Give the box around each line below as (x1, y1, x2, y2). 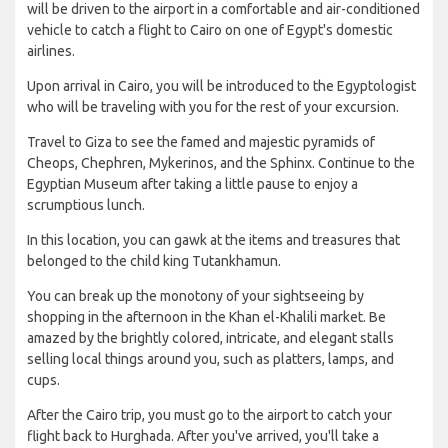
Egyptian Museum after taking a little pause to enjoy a (27, 176, 358, 193)
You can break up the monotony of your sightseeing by (27, 288, 364, 305)
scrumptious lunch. (27, 197, 145, 214)
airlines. (27, 43, 75, 60)
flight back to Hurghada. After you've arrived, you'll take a (27, 428, 379, 445)
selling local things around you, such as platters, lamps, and (27, 351, 394, 368)
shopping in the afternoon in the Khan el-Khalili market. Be (27, 309, 386, 326)
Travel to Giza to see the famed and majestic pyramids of (27, 134, 375, 151)
